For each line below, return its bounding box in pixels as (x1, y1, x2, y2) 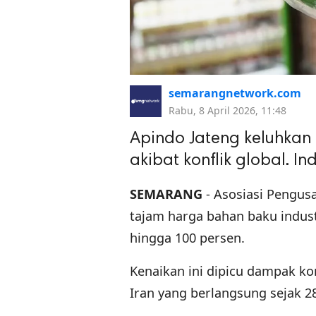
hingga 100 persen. (130, 229, 245, 247)
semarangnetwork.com (169, 85, 301, 102)
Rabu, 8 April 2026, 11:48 (169, 104, 286, 118)
